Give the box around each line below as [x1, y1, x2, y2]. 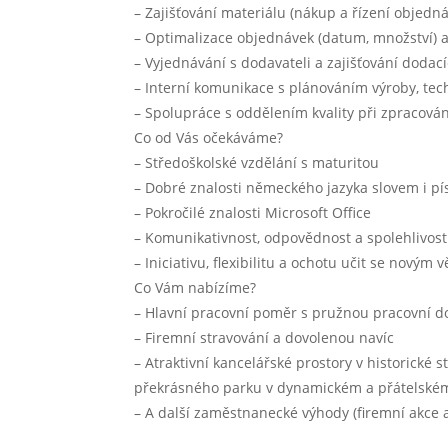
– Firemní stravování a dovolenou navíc [134, 327, 395, 347]
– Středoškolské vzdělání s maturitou [134, 152, 380, 172]
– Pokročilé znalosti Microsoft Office [134, 202, 372, 222]
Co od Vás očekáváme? [134, 127, 284, 147]
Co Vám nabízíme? [134, 277, 257, 297]
